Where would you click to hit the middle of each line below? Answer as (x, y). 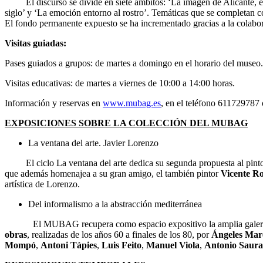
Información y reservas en (54, 103)
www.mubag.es (132, 103)
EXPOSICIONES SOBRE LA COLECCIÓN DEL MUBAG (126, 123)
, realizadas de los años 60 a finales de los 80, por (119, 234)
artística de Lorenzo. (42, 184)
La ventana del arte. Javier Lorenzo (93, 143)
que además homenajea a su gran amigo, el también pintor (113, 173)
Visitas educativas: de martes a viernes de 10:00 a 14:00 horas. (120, 83)
